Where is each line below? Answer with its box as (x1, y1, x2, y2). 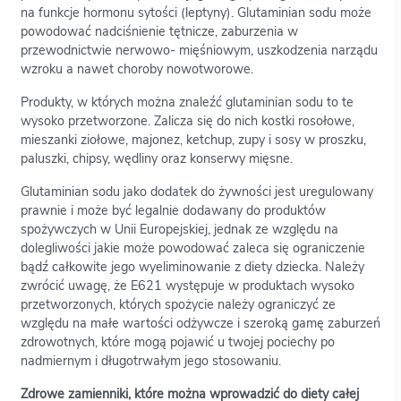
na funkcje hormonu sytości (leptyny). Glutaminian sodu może (21, 3, 371, 21)
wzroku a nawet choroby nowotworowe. (21, 59, 253, 78)
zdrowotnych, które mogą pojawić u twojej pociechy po (21, 332, 335, 351)
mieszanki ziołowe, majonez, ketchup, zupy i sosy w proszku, (21, 130, 366, 149)
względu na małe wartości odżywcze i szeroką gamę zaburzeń (21, 313, 380, 332)
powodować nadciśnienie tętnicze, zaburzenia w (21, 21, 298, 40)
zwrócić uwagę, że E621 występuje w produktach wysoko (21, 276, 354, 294)
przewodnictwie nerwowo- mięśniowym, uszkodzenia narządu (21, 40, 378, 59)
